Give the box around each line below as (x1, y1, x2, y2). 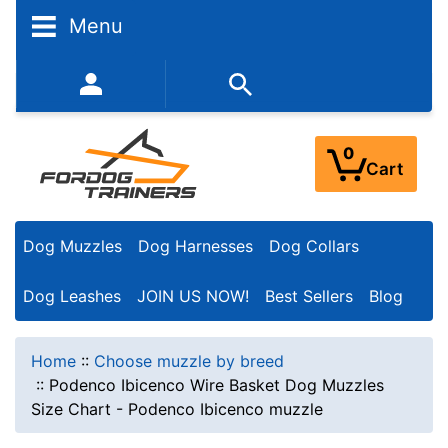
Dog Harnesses (138, 236, 253, 257)
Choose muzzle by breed (94, 350, 284, 371)
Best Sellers (265, 285, 353, 306)
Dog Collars (269, 236, 359, 257)
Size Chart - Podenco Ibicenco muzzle (31, 398, 323, 419)
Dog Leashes (23, 285, 121, 306)
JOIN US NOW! (137, 285, 249, 306)
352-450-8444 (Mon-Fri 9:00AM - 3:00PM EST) (42, 80, 422, 100)
